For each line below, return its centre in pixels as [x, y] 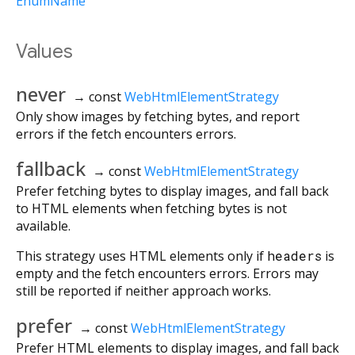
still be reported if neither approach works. [143, 290]
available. [43, 225]
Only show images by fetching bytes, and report [158, 116]
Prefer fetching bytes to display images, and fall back [172, 191]
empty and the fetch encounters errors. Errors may [167, 273]
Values [44, 52]
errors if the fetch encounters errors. [126, 134]
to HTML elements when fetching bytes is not [151, 208]
